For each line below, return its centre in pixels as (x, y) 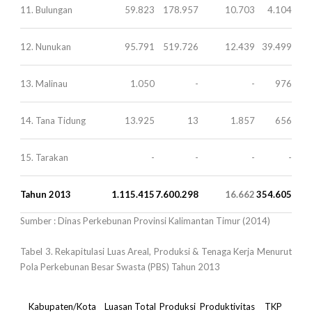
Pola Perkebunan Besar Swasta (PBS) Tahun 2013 (120, 266)
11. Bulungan (46, 9)
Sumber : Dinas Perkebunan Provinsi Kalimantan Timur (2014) (145, 220)
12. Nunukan (46, 46)
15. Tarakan (44, 157)
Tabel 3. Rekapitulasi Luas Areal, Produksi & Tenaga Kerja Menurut (156, 251)
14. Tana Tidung (53, 120)
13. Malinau (44, 83)
